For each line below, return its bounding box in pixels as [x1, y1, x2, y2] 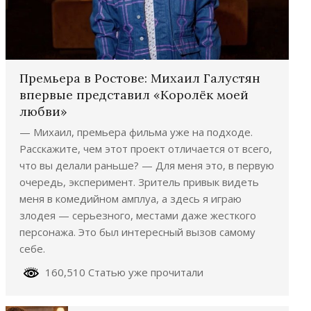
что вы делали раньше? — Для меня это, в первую [19, 158, 274, 172]
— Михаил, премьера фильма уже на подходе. [19, 124, 253, 139]
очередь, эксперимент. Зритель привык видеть [19, 174, 259, 189]
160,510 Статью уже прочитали [40, 264, 203, 279]
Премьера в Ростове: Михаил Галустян [19, 69, 260, 86]
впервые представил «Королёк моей [19, 86, 249, 103]
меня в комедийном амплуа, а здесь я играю [19, 191, 242, 205]
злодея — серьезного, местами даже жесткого [19, 208, 256, 222]
